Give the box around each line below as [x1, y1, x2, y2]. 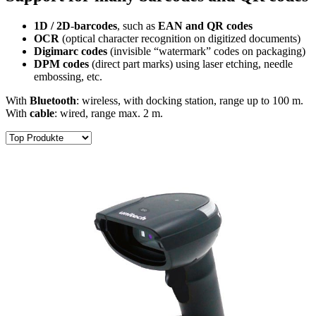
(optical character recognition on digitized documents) [62, 32, 300, 45]
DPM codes [34, 58, 89, 71]
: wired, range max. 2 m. [54, 107, 163, 120]
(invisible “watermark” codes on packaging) [107, 45, 305, 58]
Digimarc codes [34, 45, 107, 58]
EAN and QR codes [155, 20, 253, 32]
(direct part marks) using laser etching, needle [89, 58, 293, 71]
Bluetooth [30, 95, 76, 107]
